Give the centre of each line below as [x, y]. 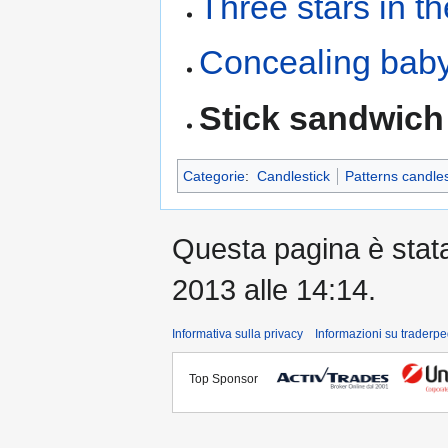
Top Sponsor [228, 378]
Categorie [214, 175]
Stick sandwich [322, 117]
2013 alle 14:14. [274, 289]
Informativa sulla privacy [237, 333]
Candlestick [293, 175]
